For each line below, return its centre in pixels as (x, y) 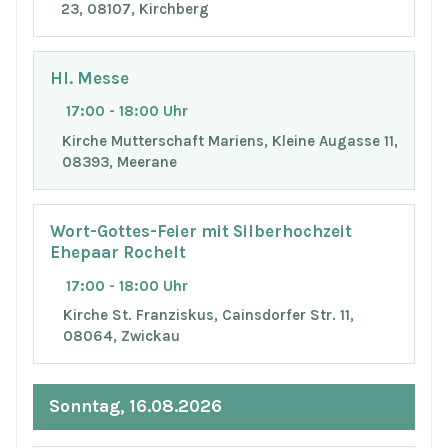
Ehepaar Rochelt (118, 252)
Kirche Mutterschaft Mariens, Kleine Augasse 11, (229, 141)
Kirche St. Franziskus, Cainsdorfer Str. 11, (209, 315)
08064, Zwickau (122, 336)
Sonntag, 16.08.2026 (135, 406)
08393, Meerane (119, 162)
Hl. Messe (89, 78)
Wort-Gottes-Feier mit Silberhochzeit (201, 231)
